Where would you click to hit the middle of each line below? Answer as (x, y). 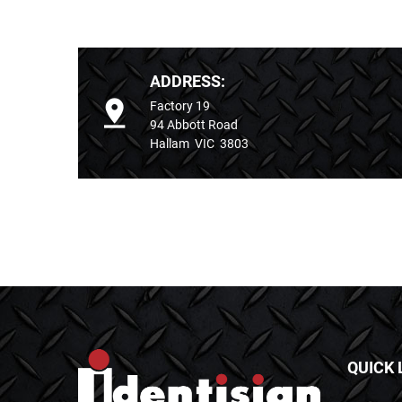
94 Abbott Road (194, 124)
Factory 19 (180, 105)
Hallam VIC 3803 (199, 143)
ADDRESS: (188, 81)
